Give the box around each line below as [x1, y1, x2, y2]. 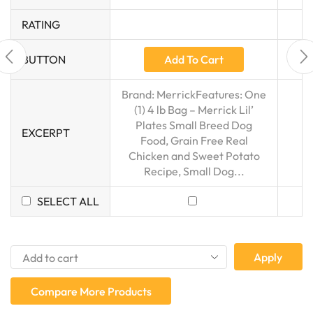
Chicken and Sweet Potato [128, 149, 260, 163]
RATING [22, 17, 60, 32]
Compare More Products [30, 284, 152, 298]
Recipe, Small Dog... [143, 164, 245, 179]
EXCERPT [22, 126, 70, 140]
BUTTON [22, 52, 66, 67]
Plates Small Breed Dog [136, 118, 252, 133]
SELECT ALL [37, 194, 99, 209]
